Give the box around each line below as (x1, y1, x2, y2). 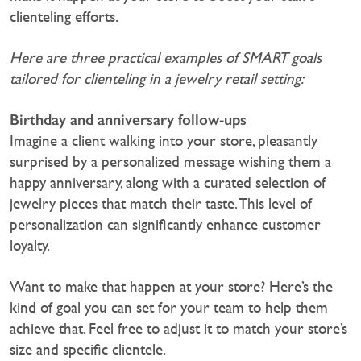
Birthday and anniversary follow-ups (10, 110, 247, 130)
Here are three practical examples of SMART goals (10, 49, 322, 67)
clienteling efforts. (10, 8, 118, 26)
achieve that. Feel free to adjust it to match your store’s (10, 320, 347, 338)
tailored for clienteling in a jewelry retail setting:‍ (10, 70, 304, 88)
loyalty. (10, 237, 50, 255)
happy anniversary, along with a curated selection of (10, 174, 326, 192)
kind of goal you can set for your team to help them (10, 299, 328, 317)
